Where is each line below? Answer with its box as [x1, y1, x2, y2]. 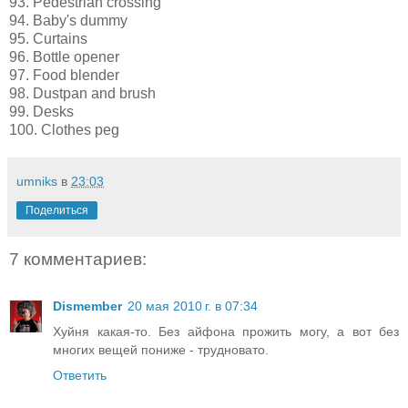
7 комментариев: [9, 249, 147, 269]
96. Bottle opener [9, 48, 119, 65]
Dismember [53, 299, 122, 314]
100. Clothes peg [9, 121, 119, 138]
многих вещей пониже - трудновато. [53, 342, 269, 358]
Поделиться [25, 203, 88, 217]
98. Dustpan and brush [9, 85, 156, 101]
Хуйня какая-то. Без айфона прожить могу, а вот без [53, 324, 399, 340]
